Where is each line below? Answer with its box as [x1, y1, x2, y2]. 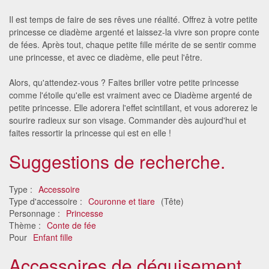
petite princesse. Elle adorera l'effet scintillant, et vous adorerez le [9, 101, 258, 113]
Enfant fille [33, 231, 73, 243]
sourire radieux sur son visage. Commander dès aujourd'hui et [9, 113, 246, 126]
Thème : [9, 219, 43, 231]
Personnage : [9, 207, 62, 219]
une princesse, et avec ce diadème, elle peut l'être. [9, 50, 202, 63]
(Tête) [159, 195, 184, 207]
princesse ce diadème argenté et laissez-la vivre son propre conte [9, 25, 259, 38]
